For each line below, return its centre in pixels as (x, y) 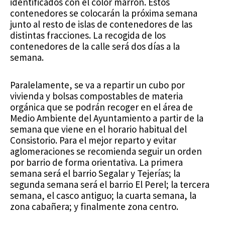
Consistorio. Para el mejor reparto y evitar (93, 140)
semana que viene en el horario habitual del (98, 129)
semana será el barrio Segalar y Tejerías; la (95, 173)
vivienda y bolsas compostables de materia (96, 96)
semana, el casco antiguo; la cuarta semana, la (103, 195)
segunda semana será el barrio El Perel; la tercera (110, 184)
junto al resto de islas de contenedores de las (101, 24)
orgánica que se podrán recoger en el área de (101, 107)
